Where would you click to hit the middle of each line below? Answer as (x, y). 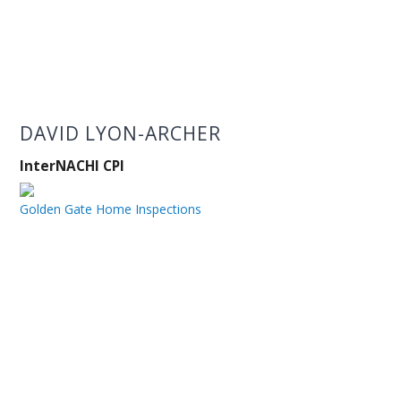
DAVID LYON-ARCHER (121, 133)
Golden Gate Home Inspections (111, 209)
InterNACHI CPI (73, 166)
